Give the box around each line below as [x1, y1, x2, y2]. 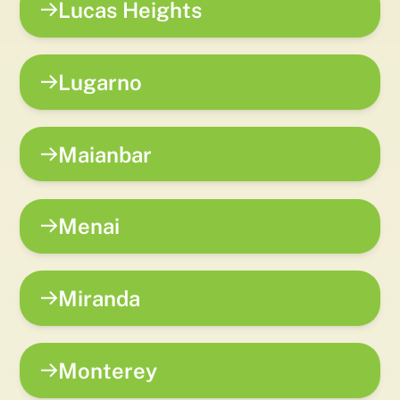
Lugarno [58, 69, 143, 95]
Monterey [58, 357, 158, 383]
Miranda [58, 286, 141, 312]
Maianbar [58, 141, 153, 167]
